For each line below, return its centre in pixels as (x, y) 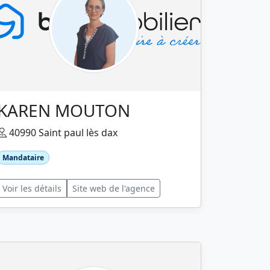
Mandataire (23, 157)
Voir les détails (32, 188)
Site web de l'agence (114, 188)
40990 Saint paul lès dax (62, 132)
